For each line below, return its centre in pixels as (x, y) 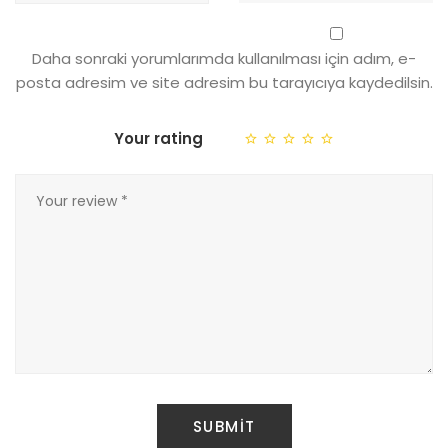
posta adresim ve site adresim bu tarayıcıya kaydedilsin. (224, 82)
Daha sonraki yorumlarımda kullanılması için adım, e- (224, 58)
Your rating (158, 138)
